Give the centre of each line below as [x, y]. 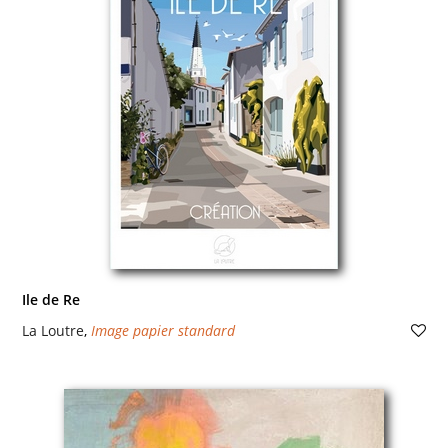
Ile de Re [50, 299]
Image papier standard [162, 330]
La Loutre [52, 330]
